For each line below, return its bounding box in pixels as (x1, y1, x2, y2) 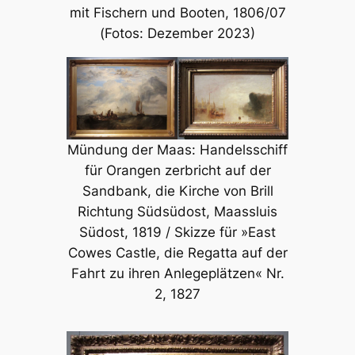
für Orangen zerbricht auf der (84, 162, 271, 179)
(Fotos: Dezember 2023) (100, 25, 255, 42)
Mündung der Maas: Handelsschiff (67, 142, 288, 158)
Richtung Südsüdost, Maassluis (78, 204, 277, 220)
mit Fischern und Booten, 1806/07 (69, 5, 286, 21)
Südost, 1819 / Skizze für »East (79, 224, 276, 241)
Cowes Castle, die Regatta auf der (67, 245, 288, 261)
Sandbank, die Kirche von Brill (82, 183, 273, 200)
